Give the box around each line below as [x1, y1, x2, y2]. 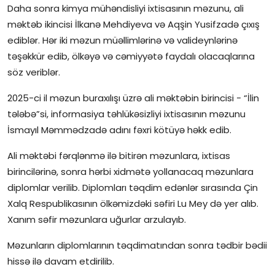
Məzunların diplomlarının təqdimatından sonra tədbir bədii [7, 239, 267, 252]
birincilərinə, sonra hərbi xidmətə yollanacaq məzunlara [7, 165, 254, 179]
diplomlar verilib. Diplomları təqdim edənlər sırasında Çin [7, 181, 258, 195]
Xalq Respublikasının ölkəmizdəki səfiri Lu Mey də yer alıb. [7, 197, 258, 211]
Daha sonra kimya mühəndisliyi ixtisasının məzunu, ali [7, 2, 244, 15]
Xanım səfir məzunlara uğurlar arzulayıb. [7, 213, 186, 227]
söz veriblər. [7, 66, 60, 79]
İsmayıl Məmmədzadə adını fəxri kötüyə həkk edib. [7, 123, 231, 137]
